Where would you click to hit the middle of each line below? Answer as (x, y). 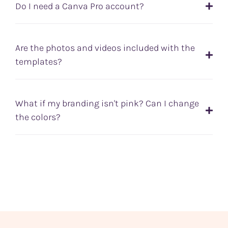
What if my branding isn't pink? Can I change (107, 103)
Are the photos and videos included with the (105, 48)
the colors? (38, 117)
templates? (39, 61)
